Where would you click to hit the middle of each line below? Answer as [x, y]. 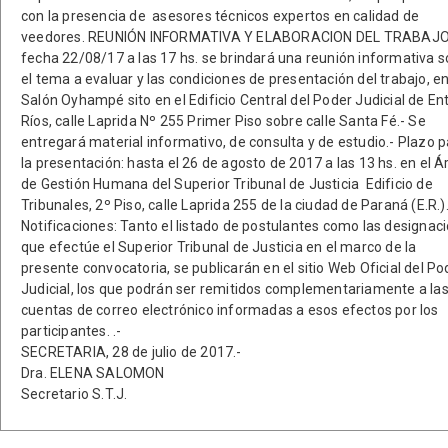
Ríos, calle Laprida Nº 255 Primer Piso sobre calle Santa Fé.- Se [223, 121]
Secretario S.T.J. [74, 394]
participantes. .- [71, 331]
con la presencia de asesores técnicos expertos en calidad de [220, 16]
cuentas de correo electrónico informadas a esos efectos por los [230, 310]
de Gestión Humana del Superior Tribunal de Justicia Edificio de [227, 184]
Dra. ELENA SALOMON [93, 373]
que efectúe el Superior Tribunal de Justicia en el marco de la [219, 247]
